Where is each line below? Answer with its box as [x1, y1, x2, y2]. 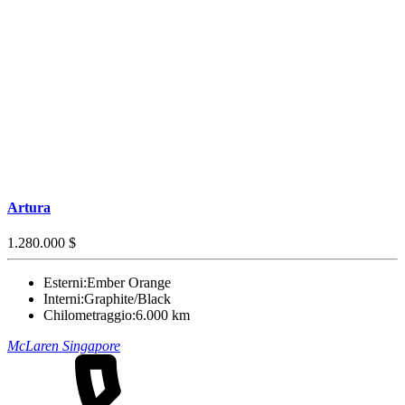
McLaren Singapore [7, 338, 120, 354]
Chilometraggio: [43, 307, 136, 324]
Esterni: [43, 275, 87, 291]
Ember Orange [87, 275, 171, 291]
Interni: [43, 291, 84, 307]
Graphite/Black [84, 291, 171, 307]
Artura [7, 199, 51, 215]
